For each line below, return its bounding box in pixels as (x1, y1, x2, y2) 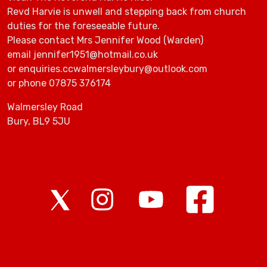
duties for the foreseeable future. (7, 20, 160, 32)
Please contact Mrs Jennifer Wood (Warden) (7, 35, 203, 46)
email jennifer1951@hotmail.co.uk (7, 49, 158, 61)
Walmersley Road (7, 101, 83, 113)
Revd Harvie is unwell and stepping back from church (7, 6, 246, 18)
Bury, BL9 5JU (7, 116, 70, 128)
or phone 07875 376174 (7, 77, 111, 89)
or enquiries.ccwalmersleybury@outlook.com (7, 63, 207, 75)
